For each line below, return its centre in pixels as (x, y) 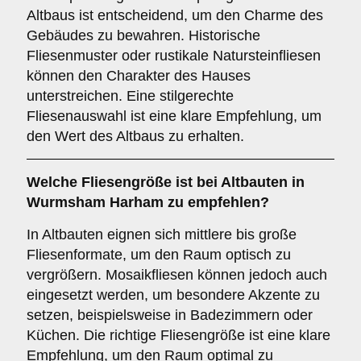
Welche (54, 182)
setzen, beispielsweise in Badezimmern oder (170, 315)
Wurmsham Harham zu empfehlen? (148, 202)
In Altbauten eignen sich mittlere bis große (162, 234)
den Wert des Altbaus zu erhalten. (135, 136)
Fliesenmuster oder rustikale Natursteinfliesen (174, 56)
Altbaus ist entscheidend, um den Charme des (175, 15)
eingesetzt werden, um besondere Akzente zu (173, 295)
